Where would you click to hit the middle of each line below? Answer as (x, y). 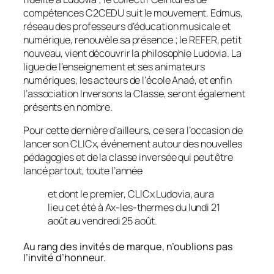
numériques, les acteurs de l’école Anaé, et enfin (128, 80)
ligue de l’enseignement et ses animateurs (114, 66)
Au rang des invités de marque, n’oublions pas (128, 246)
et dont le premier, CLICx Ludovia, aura (131, 194)
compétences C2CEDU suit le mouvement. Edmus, (133, 13)
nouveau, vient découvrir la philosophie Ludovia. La (132, 53)
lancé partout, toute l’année (83, 170)
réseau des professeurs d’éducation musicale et (127, 26)
